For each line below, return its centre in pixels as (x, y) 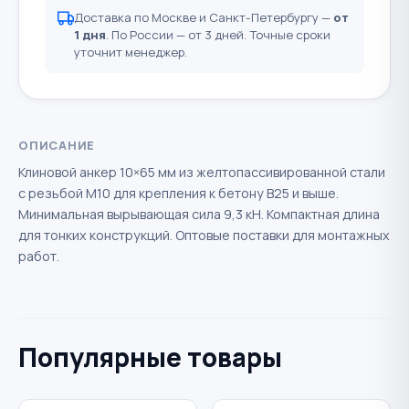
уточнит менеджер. (130, 52)
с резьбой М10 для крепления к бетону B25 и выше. (178, 194)
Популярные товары (150, 357)
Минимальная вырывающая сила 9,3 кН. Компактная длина (199, 215)
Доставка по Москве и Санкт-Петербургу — (203, 17)
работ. (39, 257)
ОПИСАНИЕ (57, 146)
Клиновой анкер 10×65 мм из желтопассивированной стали (202, 173)
